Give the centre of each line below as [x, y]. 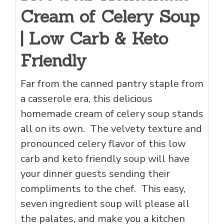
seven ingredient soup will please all [105, 204]
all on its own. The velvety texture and [111, 129]
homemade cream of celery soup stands [112, 114]
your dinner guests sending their [95, 174]
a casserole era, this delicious [86, 99]
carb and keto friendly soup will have [105, 159]
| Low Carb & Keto [94, 38]
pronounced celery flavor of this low [103, 144]
